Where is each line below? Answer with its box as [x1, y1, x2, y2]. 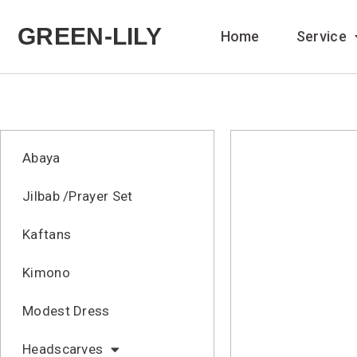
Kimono [22, 265, 70, 280]
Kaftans [22, 226, 72, 242]
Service [296, 28, 347, 45]
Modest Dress [22, 303, 110, 319]
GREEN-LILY [18, 23, 162, 49]
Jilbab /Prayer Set [22, 188, 133, 204]
